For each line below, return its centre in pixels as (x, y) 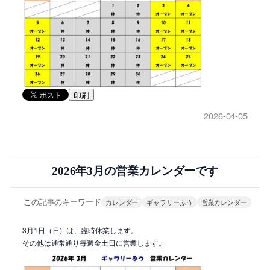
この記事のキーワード (62, 202)
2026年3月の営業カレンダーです (135, 171)
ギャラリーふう (170, 202)
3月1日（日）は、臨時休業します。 (80, 230)
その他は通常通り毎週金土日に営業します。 (94, 242)
